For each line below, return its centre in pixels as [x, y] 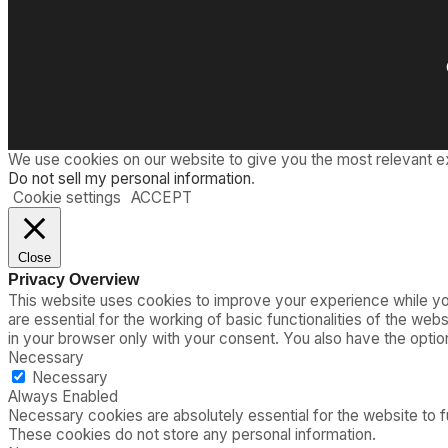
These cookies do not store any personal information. [192, 434]
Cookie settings [67, 197]
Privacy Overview [73, 278]
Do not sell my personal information [129, 178]
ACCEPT [161, 197]
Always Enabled [63, 396]
